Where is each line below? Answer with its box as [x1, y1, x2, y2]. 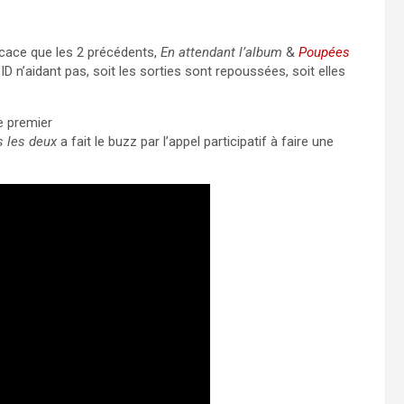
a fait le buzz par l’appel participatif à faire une [57, 133, 334, 150]
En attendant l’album [161, 43, 282, 60]
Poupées [298, 43, 350, 60]
